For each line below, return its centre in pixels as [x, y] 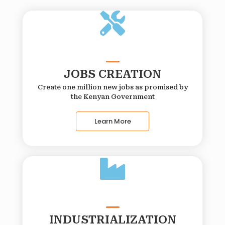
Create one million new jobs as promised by [113, 87]
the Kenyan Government [113, 97]
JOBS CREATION [113, 74]
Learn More [113, 122]
